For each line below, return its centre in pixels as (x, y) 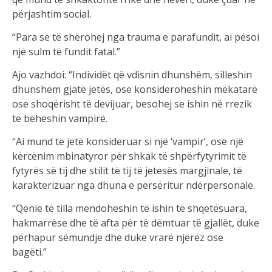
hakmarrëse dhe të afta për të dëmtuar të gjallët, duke (136, 223)
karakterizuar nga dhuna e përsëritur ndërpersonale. (134, 185)
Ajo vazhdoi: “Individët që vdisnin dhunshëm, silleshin (132, 75)
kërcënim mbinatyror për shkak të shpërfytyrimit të (129, 156)
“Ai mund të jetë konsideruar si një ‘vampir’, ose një (128, 142)
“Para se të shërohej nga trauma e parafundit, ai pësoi (136, 37)
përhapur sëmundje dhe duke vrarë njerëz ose (118, 238)
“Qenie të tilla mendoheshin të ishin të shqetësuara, (130, 209)
